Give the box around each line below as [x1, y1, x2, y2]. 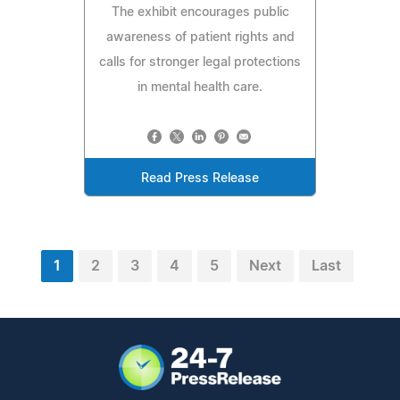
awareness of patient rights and [105, 30, 295, 44]
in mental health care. [137, 80, 262, 94]
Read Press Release [141, 171, 259, 185]
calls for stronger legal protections [99, 55, 301, 69]
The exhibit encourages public [111, 5, 289, 19]
